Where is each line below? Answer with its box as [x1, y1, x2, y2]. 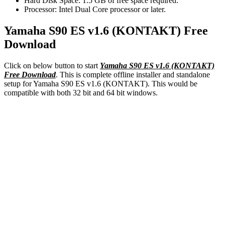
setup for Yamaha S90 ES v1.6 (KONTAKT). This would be [4, 79, 197, 88]
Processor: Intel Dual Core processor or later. [24, 5, 166, 14]
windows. [125, 88, 158, 97]
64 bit [106, 88, 125, 97]
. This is [56, 70, 83, 79]
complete [83, 70, 111, 79]
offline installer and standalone [111, 70, 210, 79]
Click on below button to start [4, 61, 100, 70]
